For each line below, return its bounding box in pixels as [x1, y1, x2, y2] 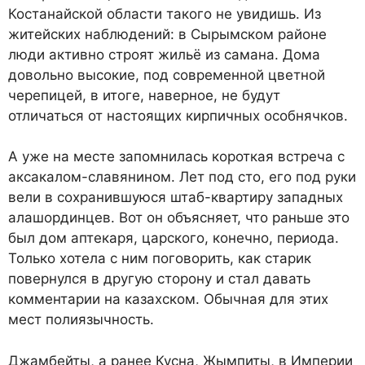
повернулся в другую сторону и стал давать [8, 270, 310, 288]
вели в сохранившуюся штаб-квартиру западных [8, 189, 343, 206]
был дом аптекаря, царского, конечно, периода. [8, 230, 339, 247]
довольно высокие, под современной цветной [8, 66, 325, 83]
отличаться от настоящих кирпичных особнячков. [8, 107, 348, 124]
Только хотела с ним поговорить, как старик [8, 250, 311, 267]
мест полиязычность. [8, 311, 154, 328]
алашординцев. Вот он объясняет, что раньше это [8, 209, 350, 226]
